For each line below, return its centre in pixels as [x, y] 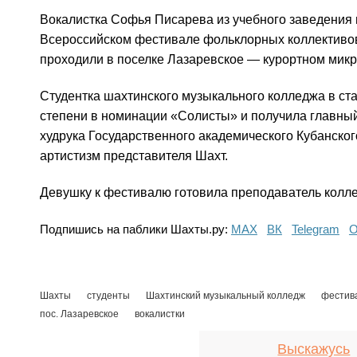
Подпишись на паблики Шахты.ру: [135, 229]
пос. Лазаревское [79, 314]
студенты [108, 295]
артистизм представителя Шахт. [133, 156]
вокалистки [159, 314]
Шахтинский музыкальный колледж [225, 295]
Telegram [315, 229]
